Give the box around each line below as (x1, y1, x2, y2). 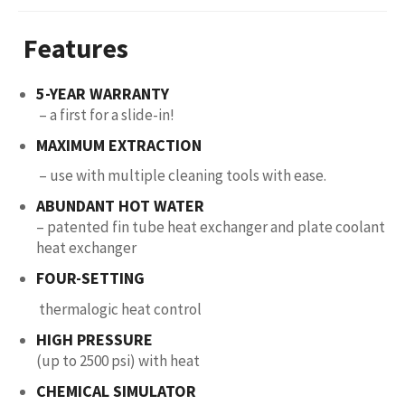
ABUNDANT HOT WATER (36, 195, 204, 217)
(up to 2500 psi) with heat (36, 350, 200, 371)
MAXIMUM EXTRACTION (36, 134, 202, 155)
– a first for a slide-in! (36, 104, 174, 125)
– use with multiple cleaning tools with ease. (39, 165, 326, 186)
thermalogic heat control (39, 298, 202, 319)
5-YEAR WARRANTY (36, 82, 169, 104)
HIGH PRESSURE (36, 328, 153, 350)
